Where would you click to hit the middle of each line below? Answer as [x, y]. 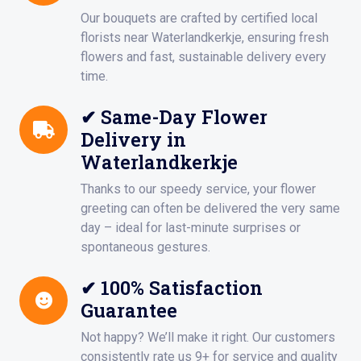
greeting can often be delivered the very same [210, 209]
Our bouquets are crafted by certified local [199, 19]
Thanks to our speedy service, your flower [198, 189]
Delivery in [133, 139]
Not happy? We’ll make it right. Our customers [208, 338]
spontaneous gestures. [145, 247]
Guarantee [129, 310]
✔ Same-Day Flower [174, 117]
